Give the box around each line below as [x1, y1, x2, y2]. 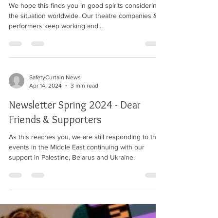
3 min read [71, 82, 98, 89]
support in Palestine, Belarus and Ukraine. [9, 153, 135, 161]
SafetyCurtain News [29, 74, 81, 81]
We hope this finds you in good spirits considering [9, 1, 161, 9]
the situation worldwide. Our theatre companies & [9, 12, 82, 19]
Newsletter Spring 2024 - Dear [9, 98, 141, 111]
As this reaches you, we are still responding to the [9, 133, 160, 141]
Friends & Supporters [9, 113, 101, 126]
